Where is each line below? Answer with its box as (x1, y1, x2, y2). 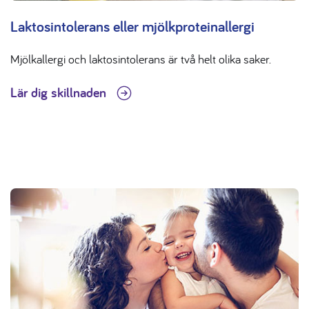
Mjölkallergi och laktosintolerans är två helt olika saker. (10, 50, 271, 67)
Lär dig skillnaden (10, 83, 110, 101)
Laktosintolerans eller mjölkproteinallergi (10, 16, 255, 36)
